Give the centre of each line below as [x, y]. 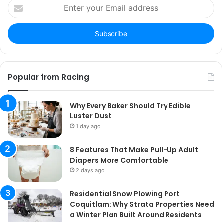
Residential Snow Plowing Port [125, 194]
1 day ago [88, 127]
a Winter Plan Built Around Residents [136, 215]
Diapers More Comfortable [119, 160]
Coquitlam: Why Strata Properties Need [142, 204]
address [20, 34]
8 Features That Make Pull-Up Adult [134, 150]
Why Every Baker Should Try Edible [130, 106]
